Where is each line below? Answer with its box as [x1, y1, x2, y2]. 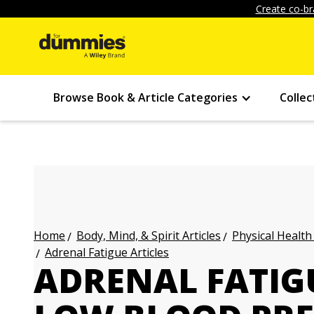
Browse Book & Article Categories [53, 90, 238, 105]
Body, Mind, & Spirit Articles [76, 228, 221, 243]
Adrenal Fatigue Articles [45, 245, 169, 260]
